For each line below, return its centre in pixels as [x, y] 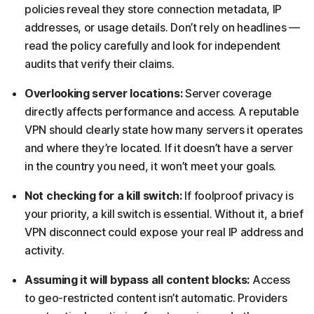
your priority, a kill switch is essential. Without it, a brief [164, 213]
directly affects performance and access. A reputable [162, 111]
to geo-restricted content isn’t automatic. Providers [156, 298]
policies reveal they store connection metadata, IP [153, 9]
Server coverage [228, 93]
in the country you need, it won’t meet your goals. [151, 166]
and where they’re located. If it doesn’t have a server [159, 148]
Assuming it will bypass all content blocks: [138, 279]
